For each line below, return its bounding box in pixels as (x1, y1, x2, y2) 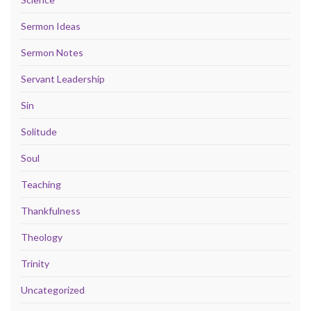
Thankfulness (21, 204, 81, 217)
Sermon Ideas (21, 19, 81, 32)
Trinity (21, 257, 49, 269)
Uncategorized (21, 283, 85, 296)
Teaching (21, 178, 61, 190)
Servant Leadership (21, 72, 105, 85)
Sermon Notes (21, 46, 83, 58)
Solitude (21, 125, 57, 137)
